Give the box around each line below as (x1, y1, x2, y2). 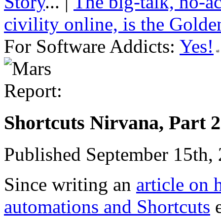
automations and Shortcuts (4, 196, 210, 218)
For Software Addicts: (4, 36, 175, 57)
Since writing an (4, 174, 136, 195)
